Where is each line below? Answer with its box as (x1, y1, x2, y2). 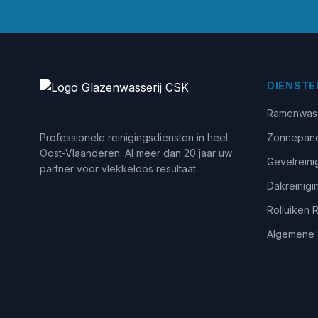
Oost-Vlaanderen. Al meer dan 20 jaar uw (40, 147, 232, 159)
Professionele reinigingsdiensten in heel (40, 131, 228, 143)
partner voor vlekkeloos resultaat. (40, 163, 198, 175)
